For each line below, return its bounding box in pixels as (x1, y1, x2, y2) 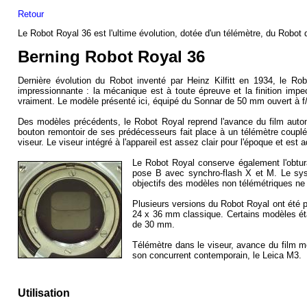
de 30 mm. (132, 219, 175, 230)
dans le (172, 240, 208, 250)
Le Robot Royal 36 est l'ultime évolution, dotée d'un (18, 28, 223, 38)
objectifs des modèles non (132, 178, 239, 188)
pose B (132, 168, 162, 178)
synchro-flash (188, 168, 242, 178)
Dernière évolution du (18, 75, 110, 86)
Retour (18, 9, 44, 19)
